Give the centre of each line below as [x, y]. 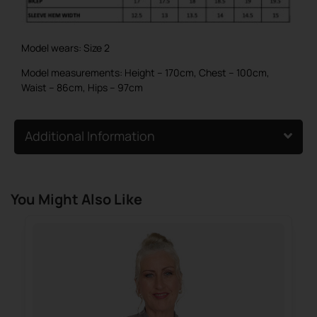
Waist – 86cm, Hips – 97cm [82, 88]
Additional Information [90, 136]
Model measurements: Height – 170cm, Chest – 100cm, [145, 73]
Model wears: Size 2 [65, 47]
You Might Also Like [76, 199]
